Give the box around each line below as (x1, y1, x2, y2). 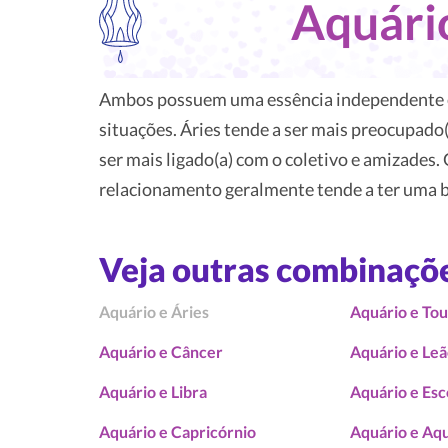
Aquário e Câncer (99, 342, 223, 361)
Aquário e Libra (99, 382, 207, 401)
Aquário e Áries (99, 302, 209, 321)
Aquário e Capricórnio (99, 422, 256, 441)
